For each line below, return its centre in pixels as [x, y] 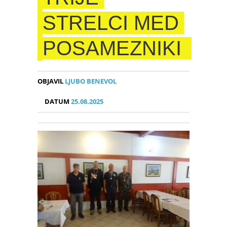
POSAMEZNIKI [112, 48]
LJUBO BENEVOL [90, 81]
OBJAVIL [50, 81]
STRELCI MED [111, 23]
